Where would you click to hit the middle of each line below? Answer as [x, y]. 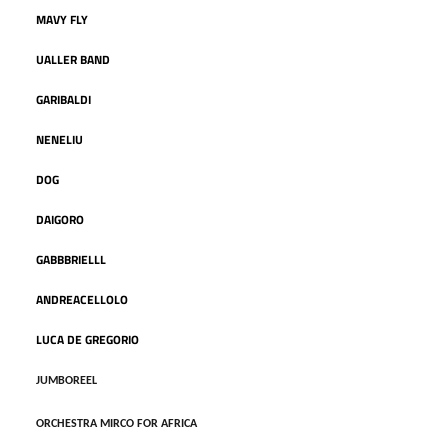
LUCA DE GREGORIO [87, 339]
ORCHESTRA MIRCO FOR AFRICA [116, 423]
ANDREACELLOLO [81, 299]
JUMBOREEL [66, 380]
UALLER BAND [72, 59]
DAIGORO [59, 219]
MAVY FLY [61, 19]
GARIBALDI [63, 99]
